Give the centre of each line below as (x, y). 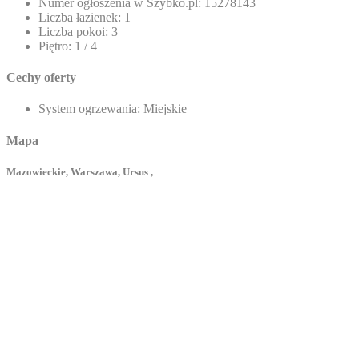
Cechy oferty (41, 77)
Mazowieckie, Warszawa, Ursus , (80, 171)
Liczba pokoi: (73, 31)
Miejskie (163, 109)
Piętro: (55, 46)
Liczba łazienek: (80, 17)
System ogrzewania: (89, 109)
